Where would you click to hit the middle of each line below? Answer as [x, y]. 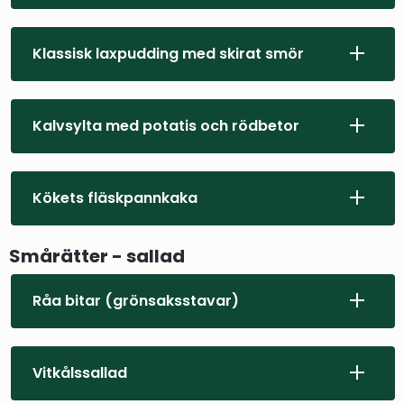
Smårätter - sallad [97, 256]
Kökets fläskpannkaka [115, 198]
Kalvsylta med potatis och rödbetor [166, 126]
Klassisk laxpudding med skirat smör [168, 54]
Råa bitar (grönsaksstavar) [136, 301]
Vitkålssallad [80, 373]
